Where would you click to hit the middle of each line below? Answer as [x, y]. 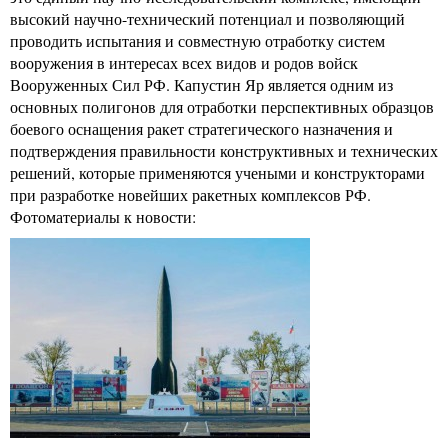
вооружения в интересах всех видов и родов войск [184, 62]
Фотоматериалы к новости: [103, 216]
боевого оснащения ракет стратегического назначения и [201, 128]
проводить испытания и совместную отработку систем [197, 40]
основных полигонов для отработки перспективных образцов [222, 106]
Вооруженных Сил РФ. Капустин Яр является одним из [201, 84]
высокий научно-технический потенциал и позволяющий [207, 18]
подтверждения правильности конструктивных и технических [224, 150]
